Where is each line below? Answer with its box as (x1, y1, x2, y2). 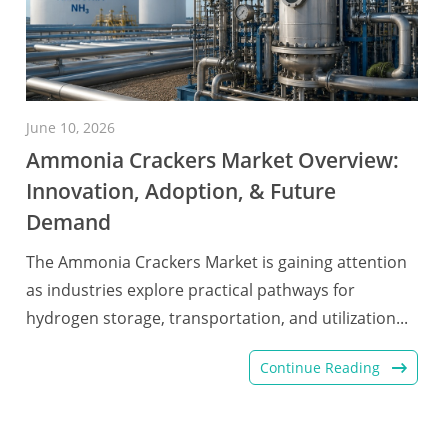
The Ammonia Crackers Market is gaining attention (25, 251, 407, 273)
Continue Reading (260, 358, 385, 377)
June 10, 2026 (25, 118, 115, 137)
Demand (25, 208, 111, 236)
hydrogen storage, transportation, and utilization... (25, 307, 408, 329)
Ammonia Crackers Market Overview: (25, 146, 399, 174)
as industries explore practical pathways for (25, 279, 355, 301)
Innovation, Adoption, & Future (25, 177, 336, 205)
